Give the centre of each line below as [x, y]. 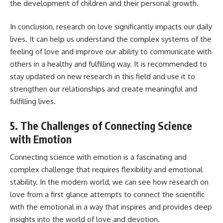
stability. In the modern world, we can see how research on [109, 182]
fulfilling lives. [33, 102]
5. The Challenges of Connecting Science [101, 125]
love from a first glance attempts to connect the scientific [107, 195]
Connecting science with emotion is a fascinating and [98, 157]
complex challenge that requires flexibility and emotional [106, 170]
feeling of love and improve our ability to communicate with [111, 52]
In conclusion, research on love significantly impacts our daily [111, 27]
